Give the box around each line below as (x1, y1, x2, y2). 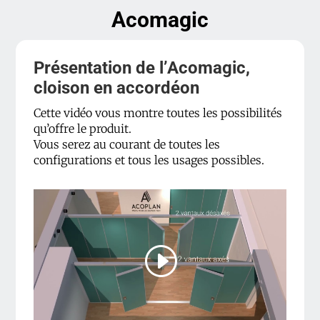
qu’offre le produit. (34, 121, 132, 136)
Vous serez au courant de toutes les (34, 137, 221, 151)
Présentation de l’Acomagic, (34, 58, 251, 78)
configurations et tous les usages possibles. (34, 153, 265, 167)
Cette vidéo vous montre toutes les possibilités (34, 106, 283, 120)
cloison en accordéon (34, 78, 200, 98)
